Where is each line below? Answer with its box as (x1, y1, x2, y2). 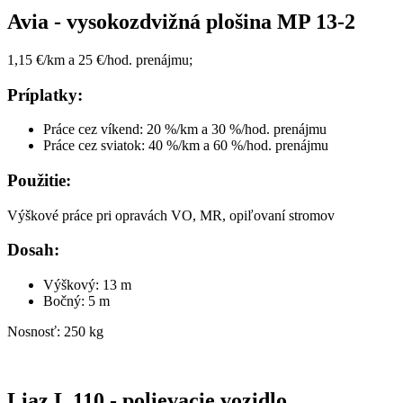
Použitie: (7, 170, 71, 190)
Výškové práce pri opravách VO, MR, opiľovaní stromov (7, 207, 335, 223)
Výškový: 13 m (43, 277, 131, 293)
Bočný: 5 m (43, 293, 110, 309)
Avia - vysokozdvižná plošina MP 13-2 (7, 9, 355, 33)
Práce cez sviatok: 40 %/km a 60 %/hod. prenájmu (43, 138, 328, 154)
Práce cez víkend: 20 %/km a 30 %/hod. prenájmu (43, 121, 327, 138)
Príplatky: (7, 85, 83, 104)
